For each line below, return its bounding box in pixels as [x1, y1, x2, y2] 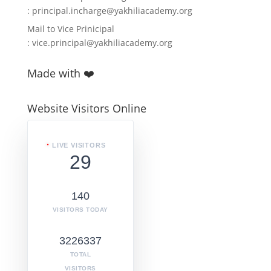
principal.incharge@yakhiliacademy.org [31, 5, 192, 16]
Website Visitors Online [27, 101, 146, 116]
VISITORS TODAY [52, 206, 108, 213]
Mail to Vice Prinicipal [27, 23, 114, 34]
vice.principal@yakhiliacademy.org [29, 37, 172, 48]
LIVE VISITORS [52, 142, 106, 149]
